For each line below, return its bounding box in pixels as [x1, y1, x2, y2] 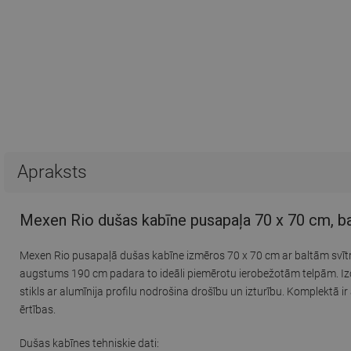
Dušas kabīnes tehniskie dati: [20, 336, 159, 349]
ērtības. [20, 302, 56, 316]
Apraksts [17, 161, 87, 183]
